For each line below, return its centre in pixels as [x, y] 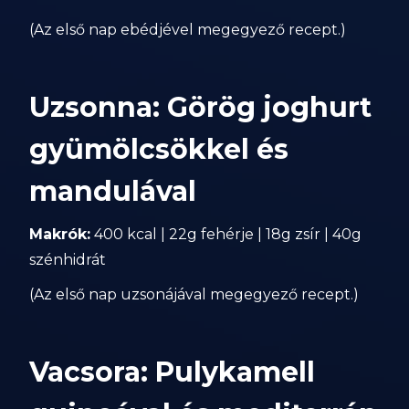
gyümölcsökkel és [159, 149]
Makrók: [60, 234]
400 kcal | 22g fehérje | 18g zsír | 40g [226, 234]
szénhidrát [68, 260]
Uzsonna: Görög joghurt [201, 107]
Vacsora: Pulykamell [173, 372]
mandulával [113, 191]
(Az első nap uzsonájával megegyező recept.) [194, 294]
